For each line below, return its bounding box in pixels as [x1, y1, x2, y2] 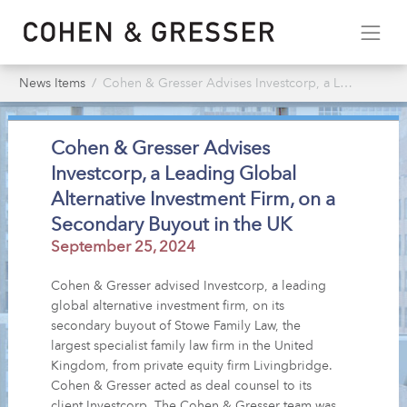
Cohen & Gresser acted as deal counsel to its [51, 379, 313, 392]
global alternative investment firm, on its [51, 299, 285, 313]
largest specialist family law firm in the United [51, 339, 314, 352]
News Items [19, 76, 85, 90]
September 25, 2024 [51, 239, 196, 255]
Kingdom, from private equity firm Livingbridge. [51, 359, 333, 372]
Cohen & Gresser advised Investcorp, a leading [51, 279, 327, 293]
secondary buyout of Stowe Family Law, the [51, 319, 302, 333]
